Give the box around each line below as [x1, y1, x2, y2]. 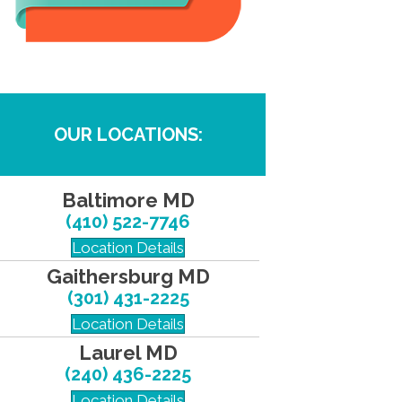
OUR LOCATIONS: [53, 124, 203, 145]
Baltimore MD [61, 188, 195, 212]
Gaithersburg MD [46, 265, 210, 288]
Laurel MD [78, 341, 178, 364]
